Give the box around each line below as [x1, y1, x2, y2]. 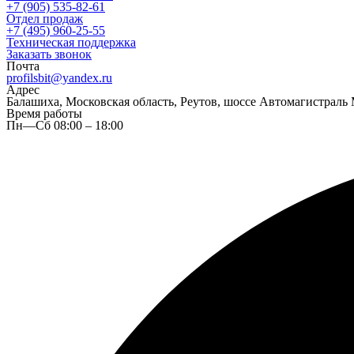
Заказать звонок [6, 47, 92, 61]
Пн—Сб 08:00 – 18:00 [6, 119, 123, 132]
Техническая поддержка [6, 36, 136, 49]
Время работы [6, 107, 82, 120]
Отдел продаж [6, 12, 83, 25]
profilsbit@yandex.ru [6, 71, 112, 85]
